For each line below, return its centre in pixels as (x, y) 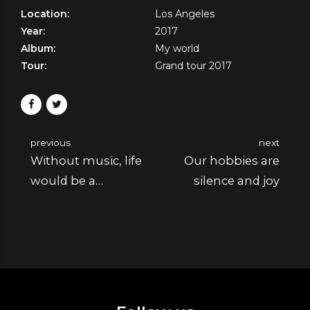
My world (177, 48)
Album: (38, 48)
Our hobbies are (232, 160)
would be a (63, 180)
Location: (45, 13)
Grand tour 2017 (193, 65)
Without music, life (86, 160)
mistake (54, 200)
